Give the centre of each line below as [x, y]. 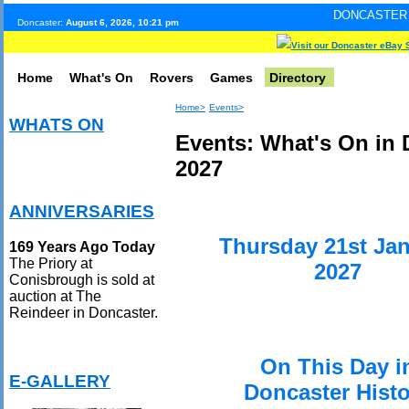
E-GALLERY [60, 381]
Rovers [172, 78]
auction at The [55, 296]
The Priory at [51, 263]
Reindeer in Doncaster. [84, 312]
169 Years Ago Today [82, 246]
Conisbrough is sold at [82, 279]
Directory [298, 78]
